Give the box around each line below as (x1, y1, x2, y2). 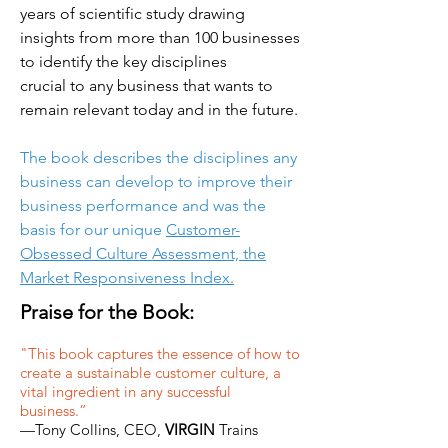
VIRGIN (165, 419, 215, 439)
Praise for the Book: (20, 299, 194, 324)
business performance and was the (20, 195, 266, 215)
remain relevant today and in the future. (20, 99, 298, 119)
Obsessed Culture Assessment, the (20, 243, 266, 263)
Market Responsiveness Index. (20, 267, 234, 287)
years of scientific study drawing (20, 3, 245, 23)
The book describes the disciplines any (20, 147, 297, 167)
